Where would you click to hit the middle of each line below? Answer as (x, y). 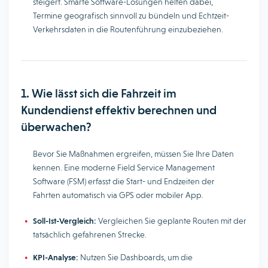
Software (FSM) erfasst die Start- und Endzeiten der (124, 181)
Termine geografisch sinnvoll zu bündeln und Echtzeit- (131, 16)
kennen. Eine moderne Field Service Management (124, 167)
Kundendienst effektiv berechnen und (119, 110)
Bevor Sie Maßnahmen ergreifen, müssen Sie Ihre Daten (133, 154)
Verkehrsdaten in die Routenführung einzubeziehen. (128, 29)
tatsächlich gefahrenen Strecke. (90, 234)
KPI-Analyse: (56, 257)
